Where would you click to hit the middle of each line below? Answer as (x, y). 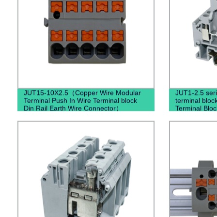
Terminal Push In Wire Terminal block (80, 101)
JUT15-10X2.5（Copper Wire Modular (82, 93)
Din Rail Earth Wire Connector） (73, 108)
